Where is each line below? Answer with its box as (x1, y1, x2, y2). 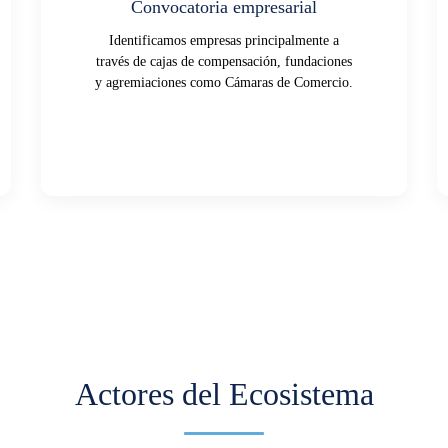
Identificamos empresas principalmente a (108, 32, 339, 48)
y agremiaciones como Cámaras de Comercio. (94, 74, 353, 90)
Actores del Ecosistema (74, 375, 374, 412)
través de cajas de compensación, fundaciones (95, 53, 352, 69)
